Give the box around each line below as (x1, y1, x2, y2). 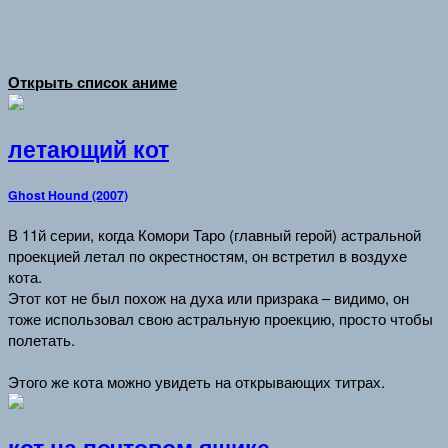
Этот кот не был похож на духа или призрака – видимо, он (8, 287, 409, 309)
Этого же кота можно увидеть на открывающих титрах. (8, 371, 385, 393)
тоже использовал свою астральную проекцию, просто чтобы (8, 308, 433, 330)
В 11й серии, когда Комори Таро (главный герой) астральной (8, 224, 421, 246)
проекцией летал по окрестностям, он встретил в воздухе (8, 245, 407, 267)
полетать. (8, 329, 75, 351)
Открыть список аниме (8, 71, 177, 94)
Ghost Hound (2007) (8, 185, 128, 204)
